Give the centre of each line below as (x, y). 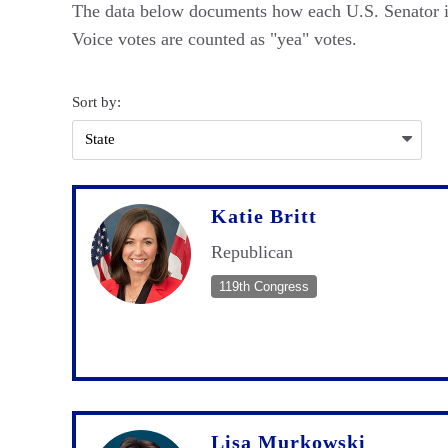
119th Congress (264, 286)
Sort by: (96, 101)
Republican (252, 251)
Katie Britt (264, 215)
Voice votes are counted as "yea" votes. (214, 38)
